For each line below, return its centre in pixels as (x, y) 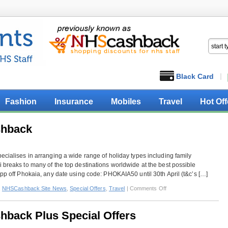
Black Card (195, 76)
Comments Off (148, 188)
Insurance (74, 102)
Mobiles (126, 102)
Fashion (21, 102)
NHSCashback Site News (34, 188)
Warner (175, 206)
